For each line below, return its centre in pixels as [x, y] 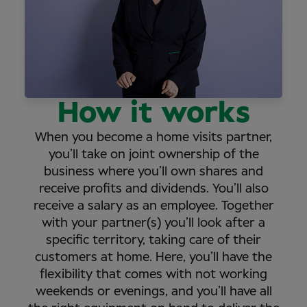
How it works [153, 114]
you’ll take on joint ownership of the [153, 155]
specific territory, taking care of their [153, 241]
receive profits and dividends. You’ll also [153, 189]
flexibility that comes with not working [153, 275]
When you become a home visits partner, [153, 138]
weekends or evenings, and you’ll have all [153, 292]
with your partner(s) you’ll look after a [153, 224]
